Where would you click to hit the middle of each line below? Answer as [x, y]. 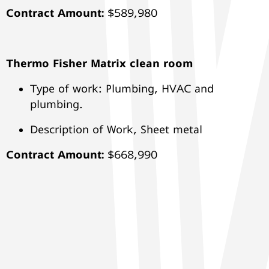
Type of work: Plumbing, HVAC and [122, 88]
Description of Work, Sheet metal [118, 129]
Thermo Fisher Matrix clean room [99, 63]
